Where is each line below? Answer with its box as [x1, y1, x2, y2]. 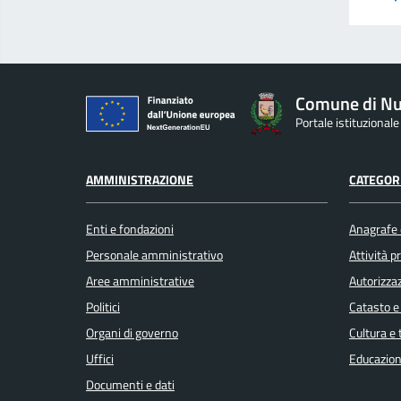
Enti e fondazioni [86, 219, 174, 240]
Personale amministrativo [86, 245, 223, 266]
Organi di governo [86, 323, 178, 344]
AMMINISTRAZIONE [86, 169, 193, 190]
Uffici [86, 349, 114, 370]
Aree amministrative [86, 271, 194, 292]
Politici [86, 297, 120, 318]
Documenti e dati [86, 375, 175, 396]
